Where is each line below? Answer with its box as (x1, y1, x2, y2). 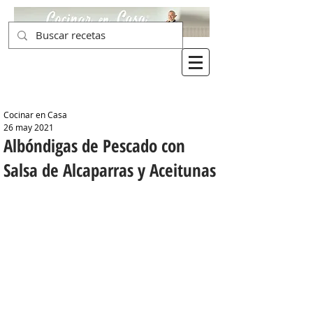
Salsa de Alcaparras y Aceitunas (3, 158, 216, 182)
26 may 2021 (3, 122, 54, 133)
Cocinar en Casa (3, 109, 67, 120)
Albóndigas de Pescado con (3, 133, 185, 157)
